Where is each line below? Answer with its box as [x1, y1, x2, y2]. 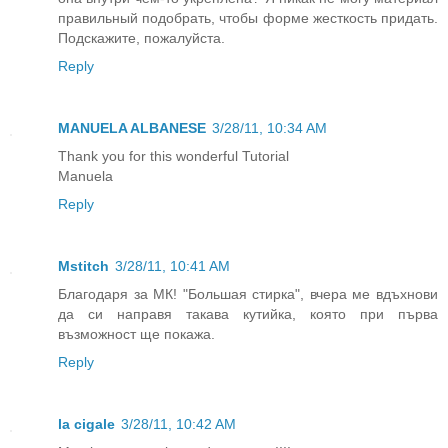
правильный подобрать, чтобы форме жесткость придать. [58, 10, 438, 27]
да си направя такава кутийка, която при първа [58, 306, 438, 323]
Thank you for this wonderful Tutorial [58, 148, 289, 165]
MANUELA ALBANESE [58, 120, 206, 137]
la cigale [58, 416, 115, 433]
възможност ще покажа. [58, 326, 215, 343]
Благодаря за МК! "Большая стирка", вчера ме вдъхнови [58, 286, 438, 303]
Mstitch [58, 258, 109, 275]
